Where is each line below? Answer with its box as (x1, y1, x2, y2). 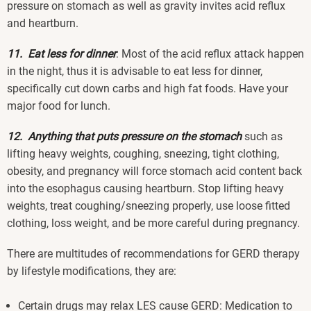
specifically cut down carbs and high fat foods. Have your (7, 81, 288, 95)
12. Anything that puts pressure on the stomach (7, 129, 242, 143)
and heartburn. (7, 16, 78, 30)
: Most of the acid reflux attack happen (116, 47, 304, 60)
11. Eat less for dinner (7, 47, 116, 60)
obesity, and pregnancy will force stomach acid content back (7, 164, 302, 178)
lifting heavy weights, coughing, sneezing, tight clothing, (7, 146, 279, 160)
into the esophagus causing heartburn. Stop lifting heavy (7, 181, 284, 195)
